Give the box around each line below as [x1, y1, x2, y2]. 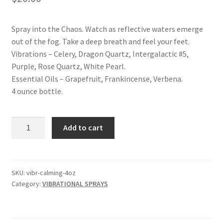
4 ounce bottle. [11, 86, 63, 96]
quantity [10, 154, 40, 165]
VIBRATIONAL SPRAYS [42, 179, 108, 189]
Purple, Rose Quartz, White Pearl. [11, 61, 125, 71]
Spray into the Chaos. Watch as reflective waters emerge [11, 23, 203, 34]
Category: [11, 179, 42, 189]
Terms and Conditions [11, 30, 86, 41]
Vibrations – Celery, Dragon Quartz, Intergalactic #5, [11, 48, 189, 59]
